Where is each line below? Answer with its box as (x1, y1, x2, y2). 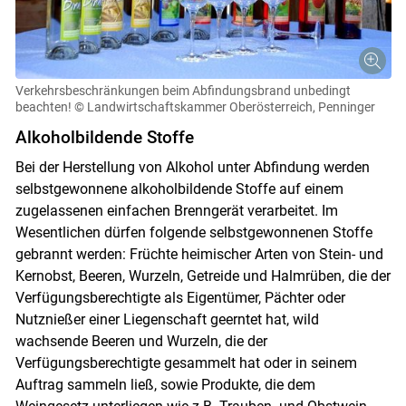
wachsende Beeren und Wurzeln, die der (14, 333, 267, 351)
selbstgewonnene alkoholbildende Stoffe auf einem (14, 180, 343, 198)
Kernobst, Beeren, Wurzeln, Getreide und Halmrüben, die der (14, 267, 391, 285)
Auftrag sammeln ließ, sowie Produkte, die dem (14, 376, 315, 394)
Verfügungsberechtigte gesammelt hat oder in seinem (14, 354, 357, 372)
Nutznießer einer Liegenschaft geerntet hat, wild (14, 311, 319, 329)
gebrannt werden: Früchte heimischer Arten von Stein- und (14, 246, 383, 264)
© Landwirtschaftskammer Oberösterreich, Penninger (73, 100, 375, 115)
